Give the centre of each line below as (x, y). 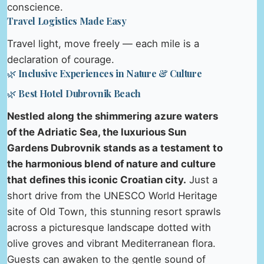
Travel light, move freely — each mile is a (103, 43)
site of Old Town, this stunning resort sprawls (114, 212)
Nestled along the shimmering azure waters (113, 116)
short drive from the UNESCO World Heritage (112, 196)
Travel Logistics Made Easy (67, 21)
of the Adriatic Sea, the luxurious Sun (97, 132)
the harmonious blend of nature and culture (111, 164)
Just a (202, 180)
